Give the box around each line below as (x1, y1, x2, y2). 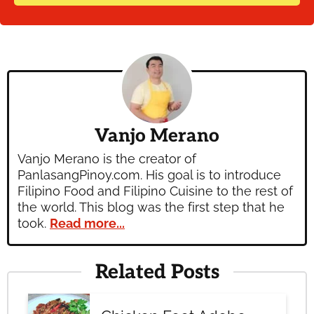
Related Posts (95, 260, 219, 284)
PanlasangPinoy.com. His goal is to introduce (18, 167, 281, 182)
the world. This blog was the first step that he (18, 199, 285, 214)
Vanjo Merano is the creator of (18, 151, 196, 166)
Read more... (50, 215, 125, 231)
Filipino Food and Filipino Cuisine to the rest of (18, 183, 293, 198)
